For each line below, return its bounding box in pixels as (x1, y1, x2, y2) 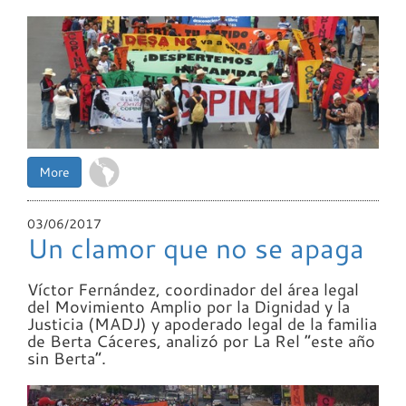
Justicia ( (27, 312, 94, 334)
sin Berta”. (27, 346, 106, 369)
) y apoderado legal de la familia (140, 312, 377, 334)
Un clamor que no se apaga (27, 229, 364, 266)
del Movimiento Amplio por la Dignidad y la (27, 295, 350, 317)
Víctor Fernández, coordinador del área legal (27, 277, 359, 300)
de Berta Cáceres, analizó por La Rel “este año (27, 329, 375, 352)
